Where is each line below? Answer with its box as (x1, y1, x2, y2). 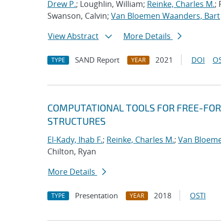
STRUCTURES (47, 115, 106, 127)
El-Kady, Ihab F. (47, 134, 103, 145)
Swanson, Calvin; (47, 10, 111, 21)
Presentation (75, 190, 118, 200)
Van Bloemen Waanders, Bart (111, 10, 220, 21)
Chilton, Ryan (47, 146, 96, 157)
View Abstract (48, 31, 99, 41)
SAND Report (75, 55, 119, 65)
